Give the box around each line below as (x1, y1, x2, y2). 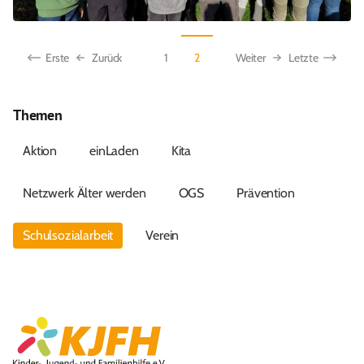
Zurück (92, 50, 123, 65)
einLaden (89, 143, 139, 158)
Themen (13, 106, 63, 124)
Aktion (23, 143, 58, 158)
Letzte (288, 50, 318, 65)
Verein (145, 227, 180, 243)
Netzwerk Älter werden (23, 185, 146, 201)
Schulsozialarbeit (23, 227, 114, 243)
